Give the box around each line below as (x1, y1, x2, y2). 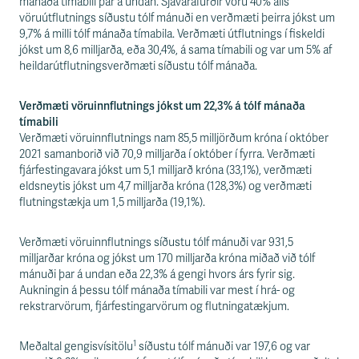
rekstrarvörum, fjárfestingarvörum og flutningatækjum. (19, 300, 289, 313)
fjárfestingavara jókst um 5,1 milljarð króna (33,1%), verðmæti (19, 163, 312, 177)
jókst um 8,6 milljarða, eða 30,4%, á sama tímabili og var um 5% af (19, 43, 332, 57)
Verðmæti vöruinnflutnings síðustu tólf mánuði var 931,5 (19, 236, 293, 249)
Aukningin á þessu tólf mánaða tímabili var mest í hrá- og (19, 284, 295, 297)
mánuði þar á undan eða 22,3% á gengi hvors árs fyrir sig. (19, 268, 295, 281)
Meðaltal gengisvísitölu (19, 340, 133, 353)
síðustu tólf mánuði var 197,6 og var (136, 340, 310, 353)
